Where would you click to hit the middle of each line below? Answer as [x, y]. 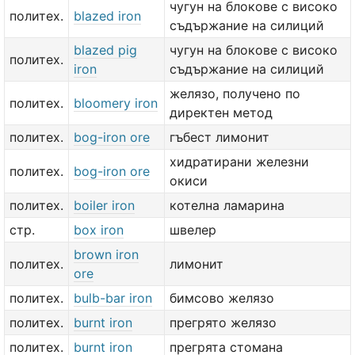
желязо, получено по [235, 94]
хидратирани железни [239, 162]
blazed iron [107, 16]
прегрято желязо [223, 323]
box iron [99, 230]
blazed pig [105, 50]
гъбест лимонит [219, 137]
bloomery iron [116, 103]
